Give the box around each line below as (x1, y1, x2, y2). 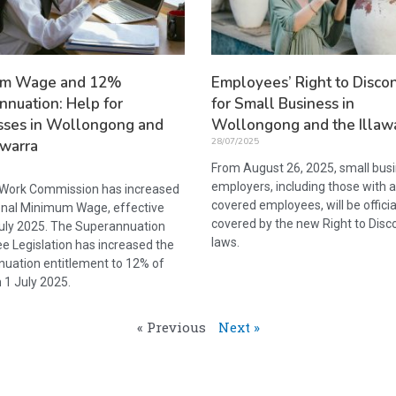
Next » (217, 317, 260, 336)
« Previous (136, 317, 206, 336)
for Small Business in (211, 93, 354, 114)
